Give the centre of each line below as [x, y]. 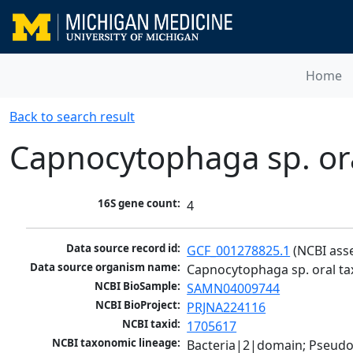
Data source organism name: [106, 268]
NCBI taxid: [152, 324]
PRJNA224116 [227, 308]
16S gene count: [139, 204]
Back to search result [72, 117]
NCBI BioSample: [138, 286]
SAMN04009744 [234, 289]
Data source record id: [124, 249]
